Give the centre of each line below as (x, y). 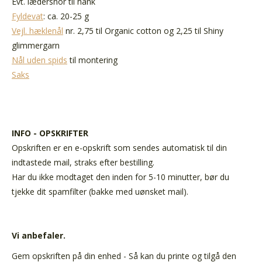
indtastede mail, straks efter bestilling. (83, 162)
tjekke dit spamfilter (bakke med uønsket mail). (100, 191)
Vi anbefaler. (39, 235)
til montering (92, 60)
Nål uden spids (39, 60)
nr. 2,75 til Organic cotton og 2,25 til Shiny (143, 30)
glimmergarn (36, 45)
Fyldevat (27, 16)
